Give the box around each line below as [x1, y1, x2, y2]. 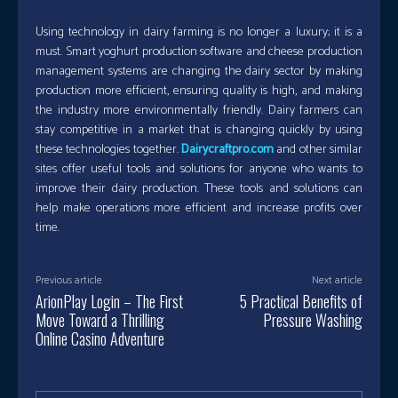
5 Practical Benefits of [239, 290, 362, 313]
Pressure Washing [262, 308, 362, 331]
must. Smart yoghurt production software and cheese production [36, 42, 362, 62]
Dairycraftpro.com [181, 139, 274, 160]
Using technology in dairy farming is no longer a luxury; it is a [36, 22, 362, 43]
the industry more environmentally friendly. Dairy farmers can [36, 100, 362, 121]
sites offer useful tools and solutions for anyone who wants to [36, 159, 362, 179]
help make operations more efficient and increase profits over [36, 198, 362, 219]
